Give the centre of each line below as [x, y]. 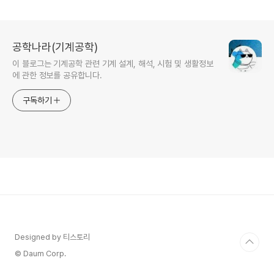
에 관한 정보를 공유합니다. [57, 76]
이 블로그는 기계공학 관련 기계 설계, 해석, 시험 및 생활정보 [113, 64]
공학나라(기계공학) [55, 47]
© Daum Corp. [40, 254]
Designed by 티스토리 [52, 237]
